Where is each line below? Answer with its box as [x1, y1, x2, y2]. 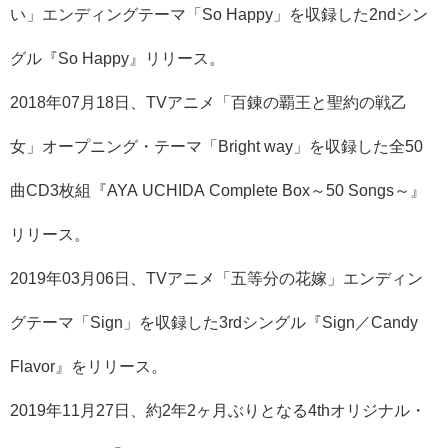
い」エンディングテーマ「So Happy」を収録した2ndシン [10, 6, 428, 22]
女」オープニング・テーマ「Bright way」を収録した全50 [10, 138, 423, 154]
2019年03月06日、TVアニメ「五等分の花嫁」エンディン [10, 270, 423, 286]
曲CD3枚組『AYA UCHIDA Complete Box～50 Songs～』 [10, 182, 426, 198]
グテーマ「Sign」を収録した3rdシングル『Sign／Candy [10, 314, 418, 330]
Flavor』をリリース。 [10, 358, 167, 374]
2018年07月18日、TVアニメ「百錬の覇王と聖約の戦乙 [10, 94, 407, 110]
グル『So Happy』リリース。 [10, 50, 225, 66]
